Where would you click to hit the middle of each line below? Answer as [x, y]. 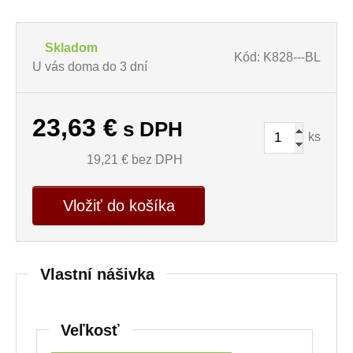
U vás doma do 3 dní [90, 67]
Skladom [71, 48]
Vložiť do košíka [119, 206]
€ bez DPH [150, 160]
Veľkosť [90, 330]
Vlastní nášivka [97, 274]
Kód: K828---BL [277, 57]
